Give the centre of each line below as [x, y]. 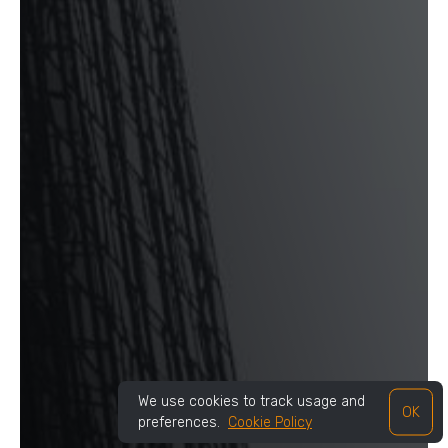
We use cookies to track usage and [251, 401]
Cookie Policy [270, 422]
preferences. [179, 422]
